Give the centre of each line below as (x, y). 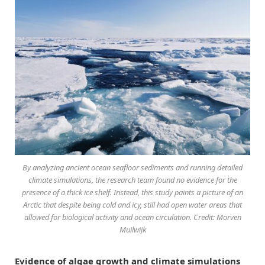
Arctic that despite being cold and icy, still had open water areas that (132, 205)
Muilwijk (132, 230)
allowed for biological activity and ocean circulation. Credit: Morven (132, 217)
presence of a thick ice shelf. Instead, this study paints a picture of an (132, 193)
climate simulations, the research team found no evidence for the (132, 180)
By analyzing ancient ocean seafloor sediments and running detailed (132, 168)
